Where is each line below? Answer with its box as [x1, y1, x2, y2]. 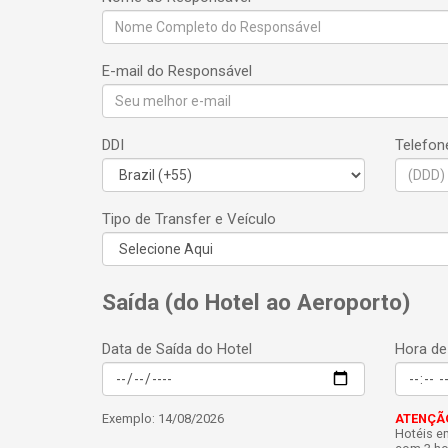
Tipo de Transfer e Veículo [102, 210, 276, 228]
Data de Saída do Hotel [102, 340, 252, 358]
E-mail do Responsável [102, 62, 252, 80]
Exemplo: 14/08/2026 [102, 411, 224, 426]
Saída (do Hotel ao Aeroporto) [102, 288, 410, 315]
